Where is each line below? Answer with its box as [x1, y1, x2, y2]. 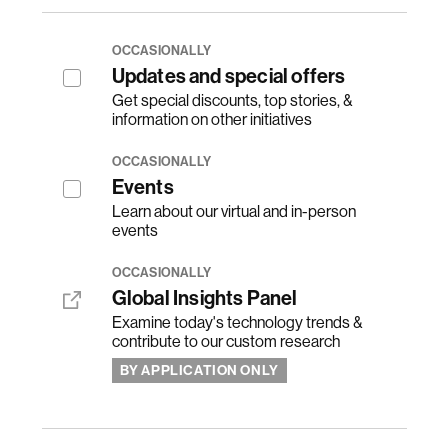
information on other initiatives [111, 110, 312, 130]
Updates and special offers [111, 64, 346, 89]
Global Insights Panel [111, 286, 298, 311]
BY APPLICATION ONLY [119, 362, 279, 380]
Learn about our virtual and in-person [111, 202, 356, 222]
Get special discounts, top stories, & [111, 91, 352, 111]
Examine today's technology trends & [111, 313, 362, 333]
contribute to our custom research [111, 332, 340, 352]
